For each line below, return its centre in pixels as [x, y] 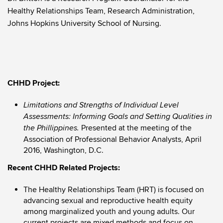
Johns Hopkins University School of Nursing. [84, 23]
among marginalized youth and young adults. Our [109, 212]
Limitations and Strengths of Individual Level [101, 105]
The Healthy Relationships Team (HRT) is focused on [114, 190]
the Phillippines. [52, 128]
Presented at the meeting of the [136, 128]
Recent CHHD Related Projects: [64, 168]
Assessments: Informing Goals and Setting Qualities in [118, 117]
